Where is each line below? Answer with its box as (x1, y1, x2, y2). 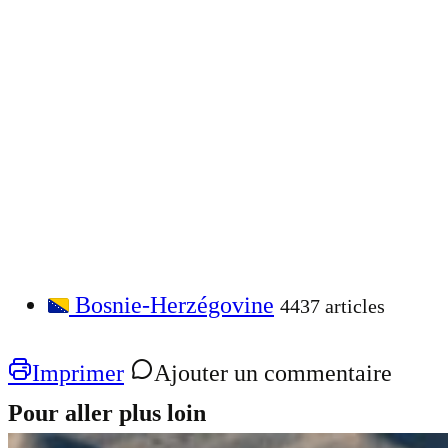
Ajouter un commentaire (154, 360, 392, 387)
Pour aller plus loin (8, 400, 206, 427)
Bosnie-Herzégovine (75, 292, 274, 319)
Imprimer (32, 360, 124, 387)
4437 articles (280, 295, 385, 318)
